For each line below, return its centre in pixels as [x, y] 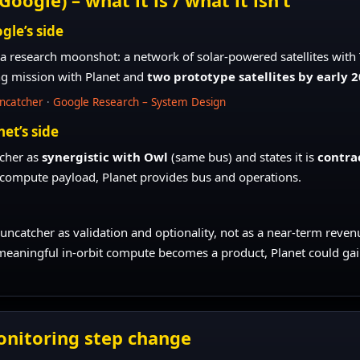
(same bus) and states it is [243, 156]
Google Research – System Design [140, 102]
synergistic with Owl [105, 156]
